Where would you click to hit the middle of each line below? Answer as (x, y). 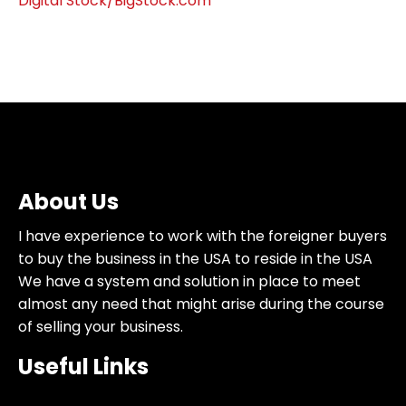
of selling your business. (101, 327)
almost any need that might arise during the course (201, 304)
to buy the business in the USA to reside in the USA (195, 259)
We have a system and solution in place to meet (189, 282)
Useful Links (83, 367)
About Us (68, 202)
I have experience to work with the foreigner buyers (203, 237)
